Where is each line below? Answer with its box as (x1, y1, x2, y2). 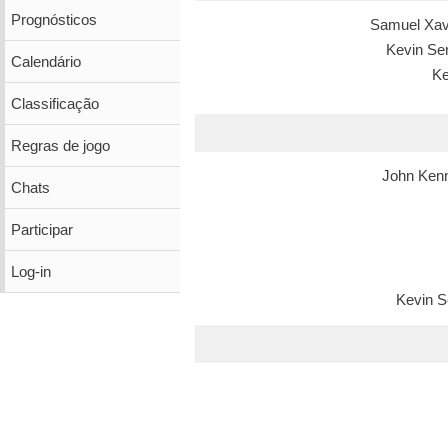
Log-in (10, 263, 51, 280)
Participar (10, 221, 73, 238)
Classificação (10, 95, 99, 112)
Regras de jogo (10, 137, 110, 154)
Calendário (10, 53, 81, 70)
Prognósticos (10, 11, 97, 28)
